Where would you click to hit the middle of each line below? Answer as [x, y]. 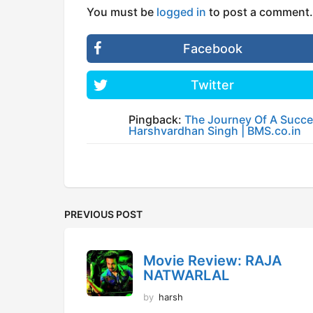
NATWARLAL [186, 275]
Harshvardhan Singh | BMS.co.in [215, 130]
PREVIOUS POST [103, 214]
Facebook [212, 48]
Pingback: [156, 119]
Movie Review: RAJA [212, 260]
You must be [122, 12]
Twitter [213, 85]
